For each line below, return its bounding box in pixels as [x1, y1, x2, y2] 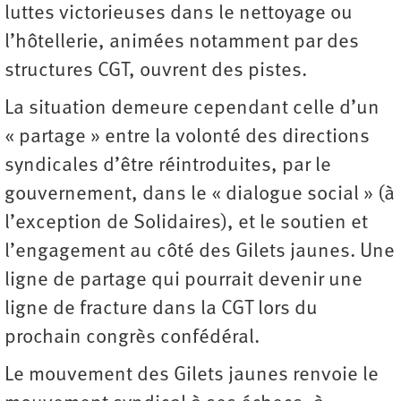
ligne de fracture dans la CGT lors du [4, 298, 318, 320]
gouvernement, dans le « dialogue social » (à [4, 183, 395, 205]
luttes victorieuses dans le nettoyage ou [4, 3, 353, 24]
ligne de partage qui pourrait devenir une [4, 269, 363, 291]
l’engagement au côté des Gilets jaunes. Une [4, 241, 395, 262]
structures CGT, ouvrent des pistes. [4, 60, 311, 81]
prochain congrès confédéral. [4, 327, 260, 348]
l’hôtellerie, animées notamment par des [4, 31, 359, 53]
